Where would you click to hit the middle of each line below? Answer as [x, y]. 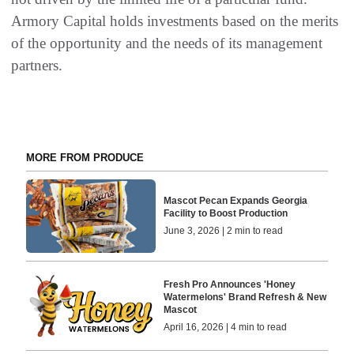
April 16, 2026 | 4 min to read [226, 327]
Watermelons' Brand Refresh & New [245, 297]
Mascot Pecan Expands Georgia [236, 201]
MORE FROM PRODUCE [85, 158]
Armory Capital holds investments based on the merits [175, 21]
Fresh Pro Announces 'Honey [230, 284]
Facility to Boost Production [226, 214]
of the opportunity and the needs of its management [167, 43]
